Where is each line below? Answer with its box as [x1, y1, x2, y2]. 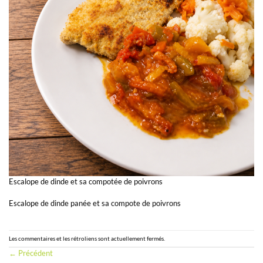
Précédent [16, 249, 53, 258]
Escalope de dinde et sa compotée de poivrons [9, 177, 163, 187]
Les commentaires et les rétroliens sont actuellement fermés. [9, 234, 165, 242]
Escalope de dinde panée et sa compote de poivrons [9, 198, 181, 208]
